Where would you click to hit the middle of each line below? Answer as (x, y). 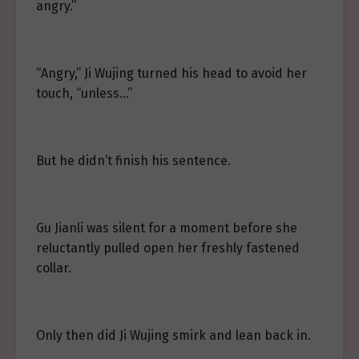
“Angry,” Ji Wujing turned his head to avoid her (171, 73)
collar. (54, 268)
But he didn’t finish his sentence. (133, 161)
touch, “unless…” (84, 93)
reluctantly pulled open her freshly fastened (168, 248)
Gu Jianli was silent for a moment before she (167, 228)
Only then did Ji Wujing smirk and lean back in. (173, 335)
